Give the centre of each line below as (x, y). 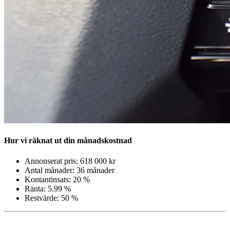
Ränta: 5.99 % (48, 188)
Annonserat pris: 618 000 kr (70, 161)
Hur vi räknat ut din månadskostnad (68, 141)
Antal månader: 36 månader (70, 170)
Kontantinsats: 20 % (57, 179)
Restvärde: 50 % (51, 198)
